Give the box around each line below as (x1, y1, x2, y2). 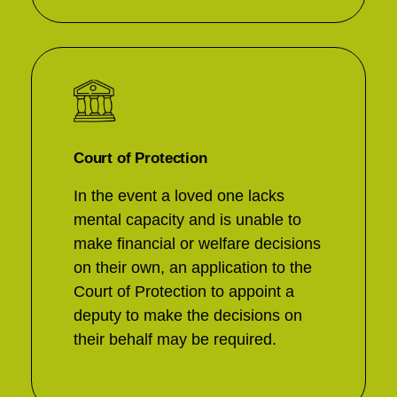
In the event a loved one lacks (74, 187, 284, 205)
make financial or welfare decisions (74, 235, 321, 253)
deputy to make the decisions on (74, 307, 302, 324)
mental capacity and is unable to (74, 211, 301, 229)
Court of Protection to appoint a (74, 283, 294, 300)
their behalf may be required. (74, 331, 276, 348)
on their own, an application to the (74, 259, 312, 276)
